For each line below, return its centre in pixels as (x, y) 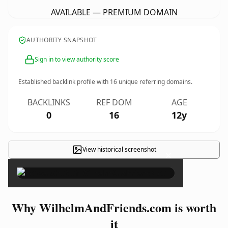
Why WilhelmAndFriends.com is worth (114, 207)
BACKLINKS (49, 102)
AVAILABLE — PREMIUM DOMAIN (114, 12)
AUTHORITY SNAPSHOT (62, 40)
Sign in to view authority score (77, 59)
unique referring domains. (155, 82)
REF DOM (114, 102)
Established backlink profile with (64, 82)
